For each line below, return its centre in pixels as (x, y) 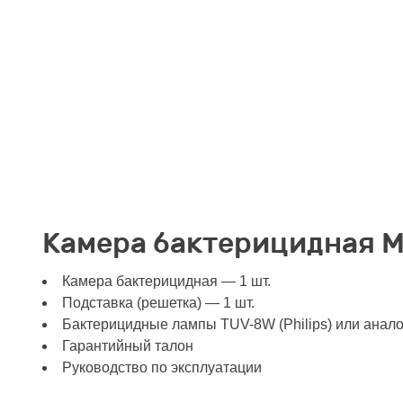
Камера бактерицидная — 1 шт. (166, 282)
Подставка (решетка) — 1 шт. (158, 303)
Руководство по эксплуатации (162, 368)
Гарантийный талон (128, 346)
